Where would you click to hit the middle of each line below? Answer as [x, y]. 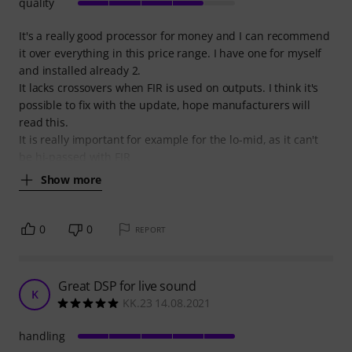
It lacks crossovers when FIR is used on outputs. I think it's [169, 88]
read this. [44, 123]
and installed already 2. [80, 71]
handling [42, 336]
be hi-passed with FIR [75, 157]
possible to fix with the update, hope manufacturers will [165, 105]
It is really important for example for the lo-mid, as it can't [169, 140]
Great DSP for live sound [127, 286]
